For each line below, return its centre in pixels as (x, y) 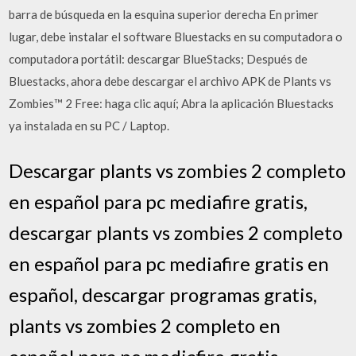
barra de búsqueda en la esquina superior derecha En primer (164, 14)
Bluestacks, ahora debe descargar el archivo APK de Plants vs (170, 81)
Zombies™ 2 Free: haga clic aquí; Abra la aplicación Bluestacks (172, 103)
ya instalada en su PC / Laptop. (89, 126)
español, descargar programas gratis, (163, 294)
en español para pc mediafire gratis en (169, 263)
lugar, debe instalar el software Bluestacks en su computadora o (176, 37)
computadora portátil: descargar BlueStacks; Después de (159, 59)
